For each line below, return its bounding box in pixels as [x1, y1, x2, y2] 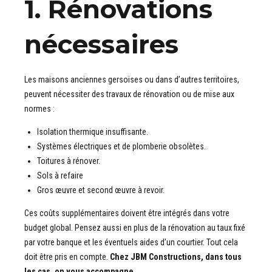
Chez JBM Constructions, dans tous [110, 251, 242, 262]
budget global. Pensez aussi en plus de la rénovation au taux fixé [24, 222, 245, 233]
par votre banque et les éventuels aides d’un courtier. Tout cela [24, 237, 238, 247]
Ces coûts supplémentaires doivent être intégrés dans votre [24, 208, 229, 218]
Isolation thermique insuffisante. [37, 126, 148, 137]
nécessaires [24, 29, 178, 61]
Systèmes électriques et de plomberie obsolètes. [37, 141, 206, 151]
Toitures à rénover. [37, 155, 100, 166]
